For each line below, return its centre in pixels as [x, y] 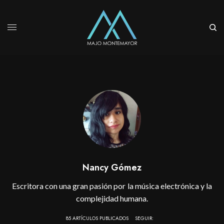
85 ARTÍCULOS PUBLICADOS [97, 218]
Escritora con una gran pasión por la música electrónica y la [112, 185]
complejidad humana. [112, 198]
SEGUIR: [144, 218]
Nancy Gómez [112, 167]
